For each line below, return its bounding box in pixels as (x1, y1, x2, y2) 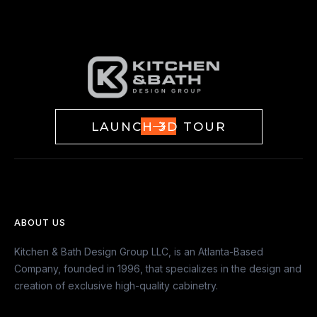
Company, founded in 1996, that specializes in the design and (14, 262, 301, 275)
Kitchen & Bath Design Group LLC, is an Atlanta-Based (14, 245, 263, 258)
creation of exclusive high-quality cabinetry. (14, 279, 218, 292)
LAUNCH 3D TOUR (91, 119, 226, 134)
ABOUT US (14, 216, 66, 228)
